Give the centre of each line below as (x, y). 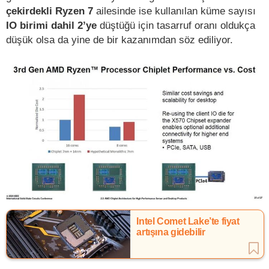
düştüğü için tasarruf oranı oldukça (177, 26)
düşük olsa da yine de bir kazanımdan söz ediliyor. (119, 40)
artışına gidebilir (171, 232)
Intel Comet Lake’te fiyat (188, 221)
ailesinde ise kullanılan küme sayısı (176, 11)
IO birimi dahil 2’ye (53, 26)
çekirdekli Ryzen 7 (51, 11)
